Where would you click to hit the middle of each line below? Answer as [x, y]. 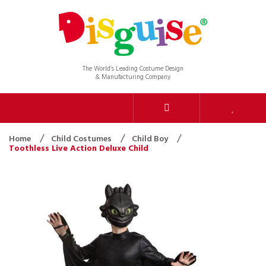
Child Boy [151, 139]
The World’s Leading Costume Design [133, 69]
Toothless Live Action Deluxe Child [79, 148]
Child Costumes [82, 139]
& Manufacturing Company [133, 77]
